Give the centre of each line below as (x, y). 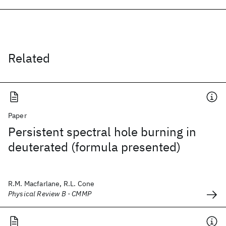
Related (29, 58)
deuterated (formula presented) (94, 147)
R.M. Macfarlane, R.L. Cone (51, 184)
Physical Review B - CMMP (50, 194)
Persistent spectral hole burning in (102, 132)
